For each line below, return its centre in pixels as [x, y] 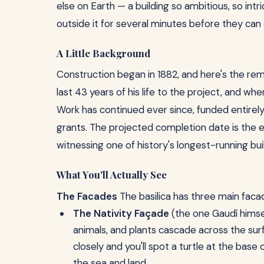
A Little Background [103, 53]
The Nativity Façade [121, 213]
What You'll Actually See [112, 175]
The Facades [87, 196]
